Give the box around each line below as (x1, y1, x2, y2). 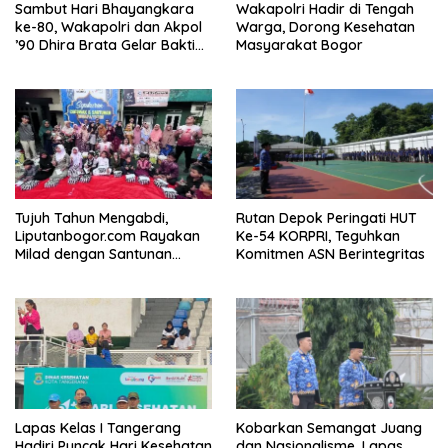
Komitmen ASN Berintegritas (236, 245, 429, 264)
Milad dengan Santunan (15, 245, 172, 264)
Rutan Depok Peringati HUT (236, 209, 417, 228)
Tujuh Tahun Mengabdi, (15, 209, 168, 228)
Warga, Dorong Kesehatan (236, 17, 415, 36)
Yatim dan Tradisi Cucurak (15, 263, 191, 282)
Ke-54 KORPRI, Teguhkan (236, 227, 400, 246)
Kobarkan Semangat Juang (236, 419, 422, 438)
